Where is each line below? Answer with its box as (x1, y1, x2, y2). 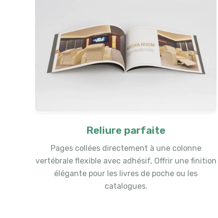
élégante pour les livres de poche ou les (54, 168, 198, 178)
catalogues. (104, 181, 147, 191)
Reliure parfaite (86, 124, 166, 136)
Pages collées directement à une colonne (50, 143, 201, 153)
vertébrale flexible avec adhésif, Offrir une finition (35, 156, 217, 165)
